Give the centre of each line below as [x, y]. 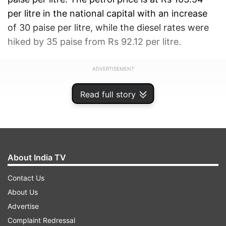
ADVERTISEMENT [113, 68]
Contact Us [26, 178]
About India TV [37, 157]
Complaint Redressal [41, 220]
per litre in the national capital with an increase [107, 13]
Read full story [108, 94]
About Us [23, 192]
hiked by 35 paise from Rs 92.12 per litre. [94, 41]
